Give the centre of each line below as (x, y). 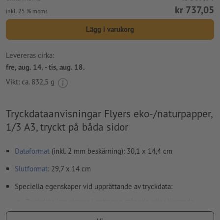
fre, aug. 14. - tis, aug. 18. (45, 67)
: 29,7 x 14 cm (69, 169)
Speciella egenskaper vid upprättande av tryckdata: (94, 187)
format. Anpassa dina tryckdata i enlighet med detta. (106, 214)
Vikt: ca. (19, 82)
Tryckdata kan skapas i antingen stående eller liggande (110, 202)
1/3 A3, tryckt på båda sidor (67, 127)
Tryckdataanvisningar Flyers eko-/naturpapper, (109, 114)
